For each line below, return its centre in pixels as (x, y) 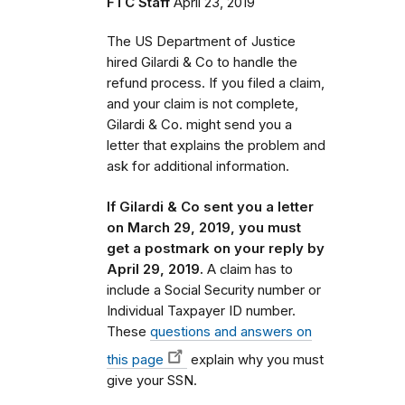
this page (135, 359)
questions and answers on (231, 331)
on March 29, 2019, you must (204, 227)
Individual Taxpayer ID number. (201, 311)
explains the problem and (248, 145)
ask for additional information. (198, 166)
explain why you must (255, 359)
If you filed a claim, (267, 83)
